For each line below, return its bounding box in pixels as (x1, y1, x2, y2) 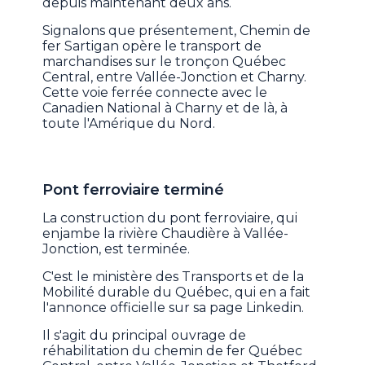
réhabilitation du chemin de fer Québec (42, 343, 303, 359)
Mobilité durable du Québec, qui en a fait (42, 284, 311, 301)
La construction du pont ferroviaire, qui (42, 210, 298, 226)
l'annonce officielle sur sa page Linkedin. (42, 300, 305, 316)
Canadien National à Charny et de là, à (42, 100, 288, 117)
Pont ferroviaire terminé (42, 181, 225, 200)
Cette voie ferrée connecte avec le (42, 85, 268, 101)
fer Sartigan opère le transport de (42, 38, 262, 55)
